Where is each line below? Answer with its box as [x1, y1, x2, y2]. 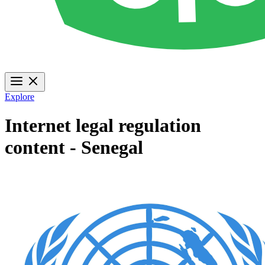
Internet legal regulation [5, 115, 201, 137]
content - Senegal [5, 137, 143, 159]
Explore [5, 92, 34, 102]
